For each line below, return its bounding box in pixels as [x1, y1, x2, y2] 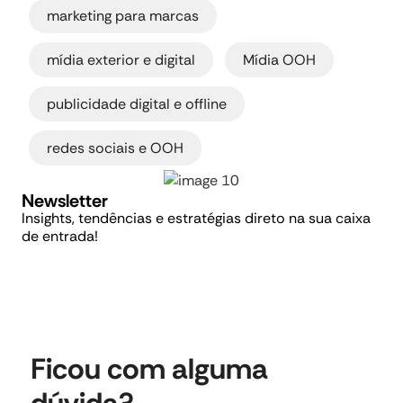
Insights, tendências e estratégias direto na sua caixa [22, 208, 371, 228]
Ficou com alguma [31, 349, 268, 388]
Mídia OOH [243, 49, 316, 69]
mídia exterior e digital [47, 49, 195, 69]
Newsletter [22, 188, 108, 212]
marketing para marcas [47, 5, 199, 25]
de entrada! [22, 226, 98, 246]
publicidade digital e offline [47, 94, 227, 113]
